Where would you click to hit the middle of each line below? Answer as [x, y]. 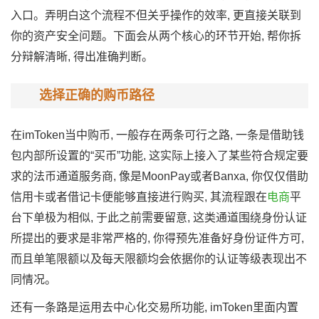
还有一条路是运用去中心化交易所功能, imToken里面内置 [155, 307]
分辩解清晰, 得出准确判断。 [82, 57]
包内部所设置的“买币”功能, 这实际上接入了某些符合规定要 [159, 156]
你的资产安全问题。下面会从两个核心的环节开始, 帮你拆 [156, 36]
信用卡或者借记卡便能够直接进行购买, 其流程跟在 [139, 197]
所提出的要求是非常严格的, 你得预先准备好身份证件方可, [157, 238]
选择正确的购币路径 [97, 95]
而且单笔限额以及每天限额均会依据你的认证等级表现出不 [159, 259]
